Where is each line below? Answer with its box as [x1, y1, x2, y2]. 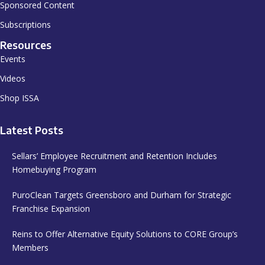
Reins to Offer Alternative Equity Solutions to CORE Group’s [12, 228, 238, 240]
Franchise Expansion [12, 202, 90, 214]
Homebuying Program [12, 163, 96, 175]
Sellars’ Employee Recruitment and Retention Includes [12, 150, 217, 161]
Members [12, 241, 49, 253]
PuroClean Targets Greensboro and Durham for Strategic [12, 189, 231, 201]
